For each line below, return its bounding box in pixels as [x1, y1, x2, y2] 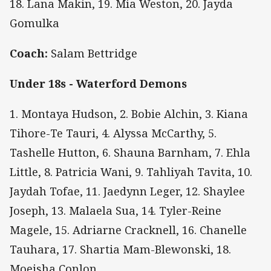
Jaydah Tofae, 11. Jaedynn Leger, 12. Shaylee [10, 184, 245, 199]
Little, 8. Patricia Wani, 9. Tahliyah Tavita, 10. [10, 165, 252, 180]
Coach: [10, 45, 48, 60]
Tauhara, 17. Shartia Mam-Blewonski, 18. [10, 242, 231, 257]
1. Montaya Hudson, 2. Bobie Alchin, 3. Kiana [10, 106, 248, 122]
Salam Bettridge [48, 45, 137, 60]
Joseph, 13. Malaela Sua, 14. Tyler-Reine [10, 203, 221, 218]
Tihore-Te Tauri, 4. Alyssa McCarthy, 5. [10, 126, 217, 141]
